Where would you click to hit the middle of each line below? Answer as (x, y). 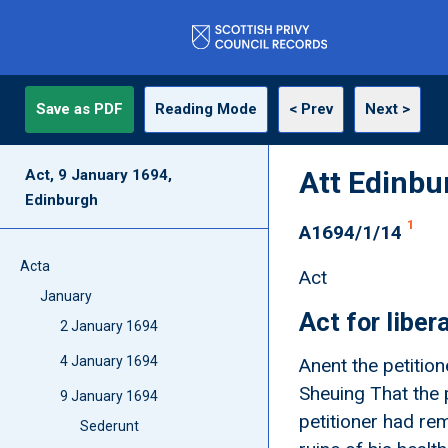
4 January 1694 (109, 361)
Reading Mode (206, 109)
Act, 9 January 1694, (99, 175)
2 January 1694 (109, 326)
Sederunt (110, 426)
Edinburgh (62, 200)
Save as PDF (80, 109)
